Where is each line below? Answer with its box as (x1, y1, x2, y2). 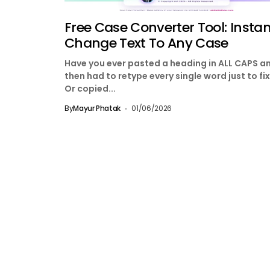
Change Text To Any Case (64, 34, 228, 53)
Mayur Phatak (73, 103, 121, 114)
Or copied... (64, 83, 116, 95)
